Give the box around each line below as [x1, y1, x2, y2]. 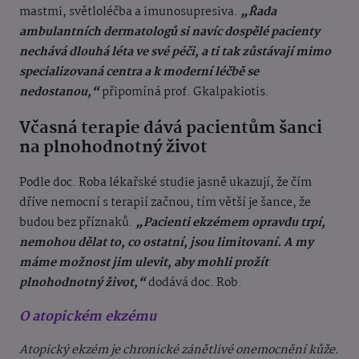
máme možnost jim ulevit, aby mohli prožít [19, 253, 268, 273]
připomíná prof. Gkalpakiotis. [99, 83, 269, 103]
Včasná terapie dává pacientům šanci [19, 115, 322, 143]
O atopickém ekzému [19, 306, 156, 329]
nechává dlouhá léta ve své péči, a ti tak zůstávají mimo [19, 42, 331, 63]
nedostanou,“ [19, 83, 99, 103]
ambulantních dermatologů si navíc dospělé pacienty [19, 22, 320, 42]
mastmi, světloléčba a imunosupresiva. [19, 2, 240, 22]
